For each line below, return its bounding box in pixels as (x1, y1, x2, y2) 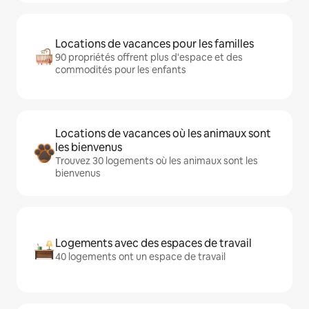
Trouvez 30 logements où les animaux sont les (55, 154, 258, 167)
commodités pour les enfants (55, 63, 186, 76)
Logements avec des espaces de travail (55, 236, 252, 250)
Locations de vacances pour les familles (55, 37, 254, 51)
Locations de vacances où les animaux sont (55, 126, 271, 141)
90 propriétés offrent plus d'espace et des (55, 51, 243, 63)
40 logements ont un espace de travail (55, 250, 226, 263)
